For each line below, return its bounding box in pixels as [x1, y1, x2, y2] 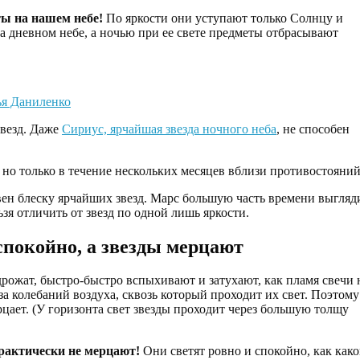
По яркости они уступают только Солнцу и [103, 10, 343, 25]
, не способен [276, 121, 350, 136]
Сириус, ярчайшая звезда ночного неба [62, 121, 276, 136]
